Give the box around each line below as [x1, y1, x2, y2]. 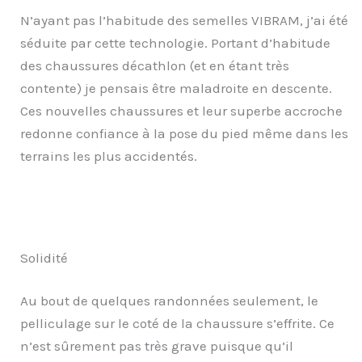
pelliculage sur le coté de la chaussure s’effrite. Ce [20, 315, 335, 332]
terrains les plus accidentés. [20, 147, 197, 164]
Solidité [20, 249, 68, 266]
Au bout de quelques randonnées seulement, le [20, 293, 318, 309]
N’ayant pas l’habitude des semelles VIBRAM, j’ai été [20, 11, 348, 28]
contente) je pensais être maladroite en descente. [20, 79, 332, 96]
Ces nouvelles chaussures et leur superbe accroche [20, 102, 343, 119]
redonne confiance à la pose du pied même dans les [20, 124, 348, 141]
